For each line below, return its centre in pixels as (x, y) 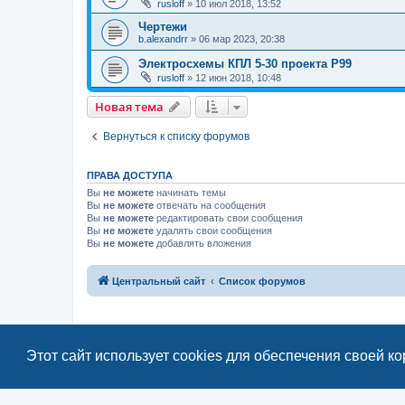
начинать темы (190, 193)
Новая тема (129, 107)
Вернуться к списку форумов (176, 137)
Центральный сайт (159, 281)
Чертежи (163, 27)
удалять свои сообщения (213, 231)
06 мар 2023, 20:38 (242, 39)
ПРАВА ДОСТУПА (130, 176)
